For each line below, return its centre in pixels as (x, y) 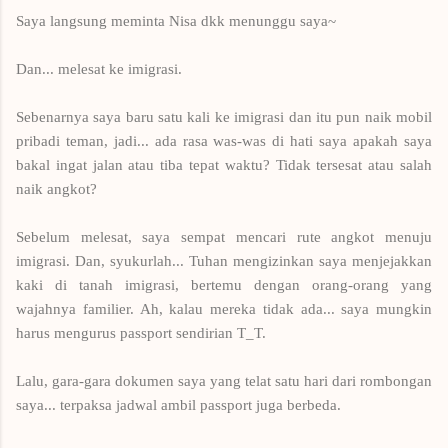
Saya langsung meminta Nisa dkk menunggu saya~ (176, 20)
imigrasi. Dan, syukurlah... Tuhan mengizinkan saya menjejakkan (224, 260)
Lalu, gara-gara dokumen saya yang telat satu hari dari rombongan (224, 380)
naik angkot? (56, 188)
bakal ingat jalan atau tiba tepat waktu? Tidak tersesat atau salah (224, 164)
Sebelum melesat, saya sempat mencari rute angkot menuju (224, 236)
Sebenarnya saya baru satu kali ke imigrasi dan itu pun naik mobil (224, 116)
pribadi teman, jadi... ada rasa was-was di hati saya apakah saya (224, 140)
